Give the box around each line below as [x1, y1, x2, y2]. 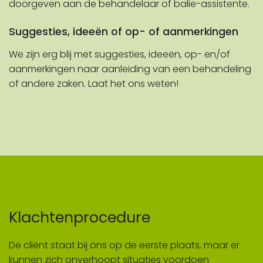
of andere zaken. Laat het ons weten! [9, 77, 178, 91]
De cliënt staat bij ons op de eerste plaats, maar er [9, 238, 240, 252]
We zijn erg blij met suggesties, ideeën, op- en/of [9, 48, 230, 62]
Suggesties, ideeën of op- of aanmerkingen [9, 25, 238, 39]
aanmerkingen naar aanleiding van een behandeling [9, 62, 251, 76]
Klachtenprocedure [9, 207, 150, 228]
